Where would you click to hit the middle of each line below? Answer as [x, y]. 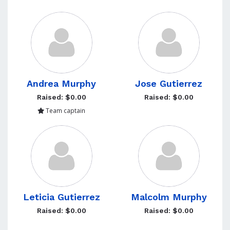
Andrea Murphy [61, 83]
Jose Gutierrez [169, 83]
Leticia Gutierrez [61, 197]
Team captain [65, 110]
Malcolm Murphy [169, 197]
